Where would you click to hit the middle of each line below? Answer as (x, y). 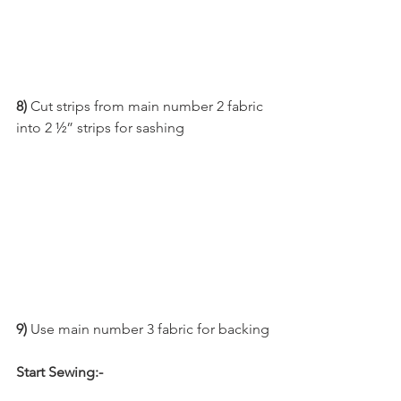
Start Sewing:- (60, 372)
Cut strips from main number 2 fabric (147, 107)
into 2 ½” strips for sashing (100, 128)
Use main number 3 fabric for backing (150, 329)
